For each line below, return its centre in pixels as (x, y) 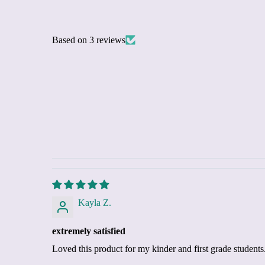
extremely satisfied (89, 231)
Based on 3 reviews (89, 40)
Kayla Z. (95, 202)
